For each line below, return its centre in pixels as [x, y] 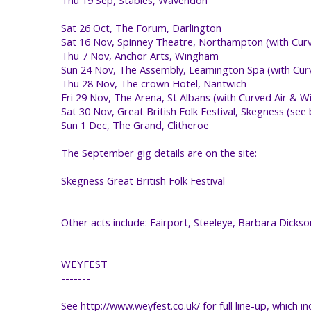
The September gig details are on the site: [159, 152]
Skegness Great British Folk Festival [143, 180]
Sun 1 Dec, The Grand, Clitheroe [135, 125]
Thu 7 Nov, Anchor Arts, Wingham [140, 55]
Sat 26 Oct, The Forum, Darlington [141, 27]
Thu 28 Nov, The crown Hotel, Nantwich [154, 83]
